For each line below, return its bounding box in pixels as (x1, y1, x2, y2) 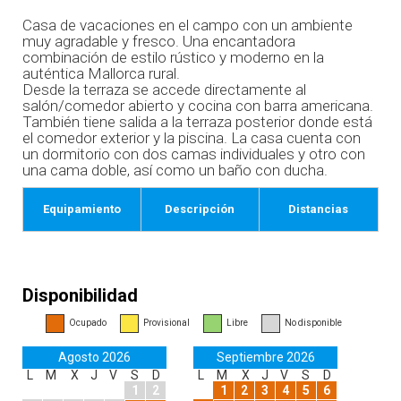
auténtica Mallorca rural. (22, 64, 183, 82)
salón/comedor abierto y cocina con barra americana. (22, 97, 373, 115)
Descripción (165, 202, 235, 216)
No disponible (285, 318, 342, 328)
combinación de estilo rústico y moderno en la (22, 48, 324, 66)
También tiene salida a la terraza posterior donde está (22, 113, 372, 131)
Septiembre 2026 (216, 350, 315, 364)
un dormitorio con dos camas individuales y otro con (22, 145, 365, 163)
